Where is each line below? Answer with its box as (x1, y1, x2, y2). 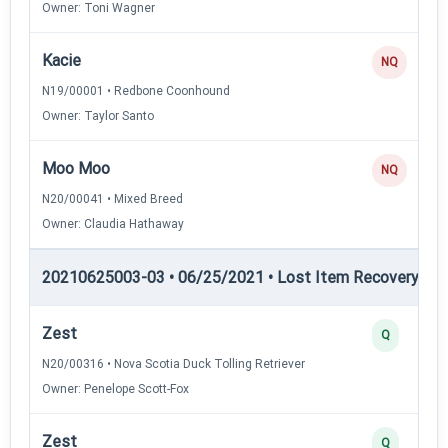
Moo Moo (42, 158, 110, 178)
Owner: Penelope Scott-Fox (42, 381, 189, 396)
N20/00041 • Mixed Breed (42, 191, 183, 206)
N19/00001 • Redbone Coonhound (42, 83, 230, 98)
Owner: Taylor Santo (42, 108, 154, 123)
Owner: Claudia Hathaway (42, 216, 184, 231)
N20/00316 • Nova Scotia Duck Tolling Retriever (42, 356, 305, 371)
